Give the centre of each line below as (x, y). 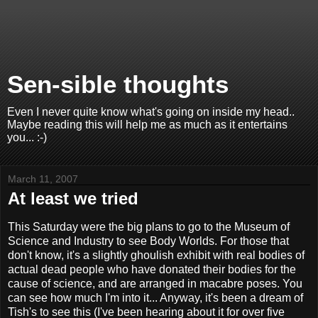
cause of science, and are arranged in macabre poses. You (155, 283)
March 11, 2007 (43, 179)
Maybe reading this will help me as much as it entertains (147, 125)
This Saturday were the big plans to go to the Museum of (149, 226)
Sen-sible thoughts (118, 84)
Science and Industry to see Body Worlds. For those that (148, 241)
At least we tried (73, 198)
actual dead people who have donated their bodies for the (152, 269)
